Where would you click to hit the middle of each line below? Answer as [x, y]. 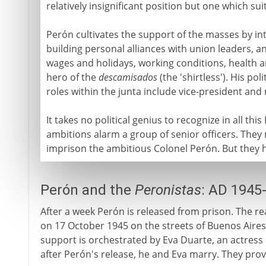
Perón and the [87, 190]
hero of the [72, 77]
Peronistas [168, 190]
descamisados [128, 77]
